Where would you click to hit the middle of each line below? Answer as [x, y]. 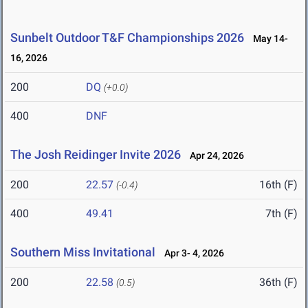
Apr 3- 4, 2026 [191, 253]
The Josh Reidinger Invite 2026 [96, 155]
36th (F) [278, 283]
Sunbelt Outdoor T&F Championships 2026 [127, 38]
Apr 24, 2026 [214, 156]
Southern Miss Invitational [83, 252]
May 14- [267, 39]
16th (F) [278, 185]
